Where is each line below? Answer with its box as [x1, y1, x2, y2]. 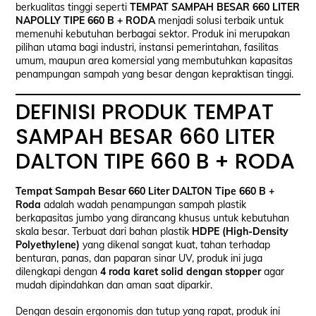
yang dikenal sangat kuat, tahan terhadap [80, 238, 271, 251]
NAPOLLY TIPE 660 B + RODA [16, 13, 156, 27]
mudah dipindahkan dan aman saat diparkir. [16, 278, 213, 291]
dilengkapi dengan [16, 265, 101, 278]
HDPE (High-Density [192, 224, 289, 238]
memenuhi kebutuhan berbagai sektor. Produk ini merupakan [16, 27, 291, 40]
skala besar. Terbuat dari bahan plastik [16, 224, 193, 238]
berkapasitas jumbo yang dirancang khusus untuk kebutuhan [16, 211, 290, 224]
